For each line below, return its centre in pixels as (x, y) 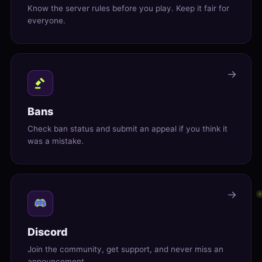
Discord (48, 232)
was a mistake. (56, 141)
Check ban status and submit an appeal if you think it (127, 129)
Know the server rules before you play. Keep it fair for (128, 8)
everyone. (46, 21)
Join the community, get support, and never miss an (125, 249)
